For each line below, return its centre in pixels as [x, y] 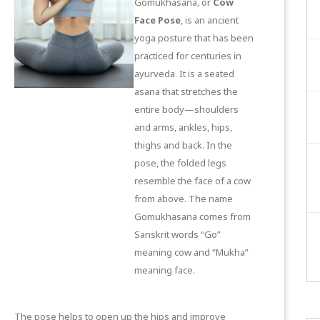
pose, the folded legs [180, 162]
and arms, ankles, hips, [183, 127]
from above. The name [183, 198]
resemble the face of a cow [192, 180]
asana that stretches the [186, 91]
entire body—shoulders [186, 109]
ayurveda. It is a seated [184, 73]
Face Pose [157, 20]
